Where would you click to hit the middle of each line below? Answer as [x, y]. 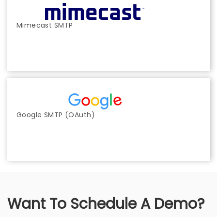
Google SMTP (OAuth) [55, 115]
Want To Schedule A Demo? [106, 204]
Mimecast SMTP [45, 25]
